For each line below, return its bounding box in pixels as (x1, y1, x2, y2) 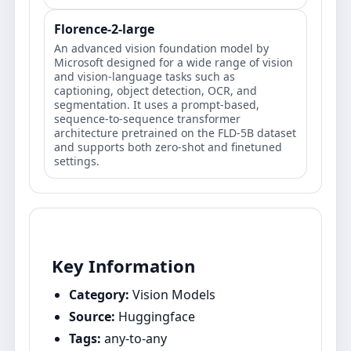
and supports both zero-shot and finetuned (54, 139, 282, 154)
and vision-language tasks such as (54, 69, 235, 84)
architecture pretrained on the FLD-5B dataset (54, 125, 296, 140)
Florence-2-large (54, 20, 154, 38)
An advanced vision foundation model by (54, 41, 269, 56)
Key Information (52, 254, 195, 277)
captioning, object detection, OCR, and (54, 83, 257, 98)
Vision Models (132, 286, 215, 303)
